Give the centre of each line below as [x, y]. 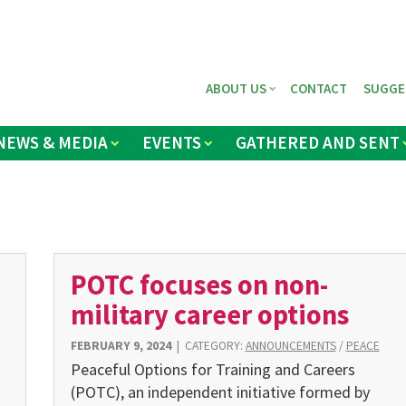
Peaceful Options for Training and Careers [213, 369]
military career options [209, 314]
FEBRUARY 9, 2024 [121, 346]
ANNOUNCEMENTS [290, 346]
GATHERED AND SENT [318, 143]
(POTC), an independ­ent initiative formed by [220, 391]
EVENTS [171, 143]
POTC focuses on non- [199, 284]
